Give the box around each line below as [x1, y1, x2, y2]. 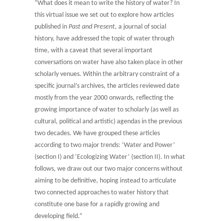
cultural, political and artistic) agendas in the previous [35, 117, 182, 125]
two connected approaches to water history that [35, 188, 169, 196]
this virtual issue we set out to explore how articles [35, 11, 174, 19]
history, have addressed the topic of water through [35, 35, 174, 42]
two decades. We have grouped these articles [35, 129, 160, 137]
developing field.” [35, 212, 82, 220]
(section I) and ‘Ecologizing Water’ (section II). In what [35, 153, 185, 161]
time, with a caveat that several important [35, 46, 152, 54]
